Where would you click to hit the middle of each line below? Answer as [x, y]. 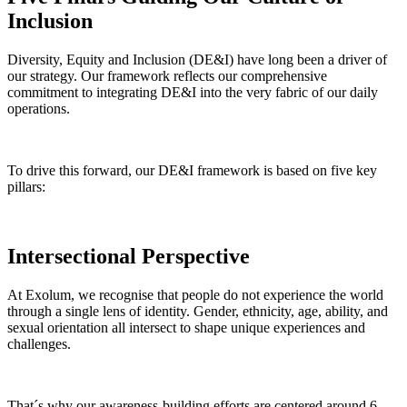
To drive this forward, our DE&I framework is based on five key [192, 170]
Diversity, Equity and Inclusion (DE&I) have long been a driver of [197, 59]
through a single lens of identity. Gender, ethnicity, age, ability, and [198, 311]
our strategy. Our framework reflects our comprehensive [167, 75]
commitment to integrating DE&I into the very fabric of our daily [193, 92]
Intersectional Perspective [129, 256]
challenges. [39, 343]
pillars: [26, 186]
